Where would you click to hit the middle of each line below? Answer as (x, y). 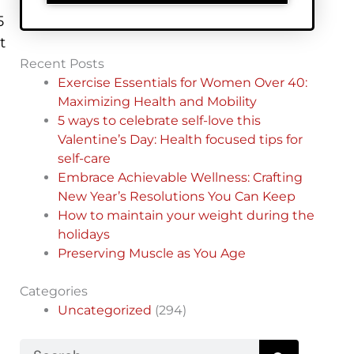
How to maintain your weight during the (186, 216)
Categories (53, 292)
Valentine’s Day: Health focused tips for (180, 140)
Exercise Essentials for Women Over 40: (182, 83)
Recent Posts (62, 64)
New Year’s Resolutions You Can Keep (176, 197)
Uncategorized (104, 311)
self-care (84, 159)
